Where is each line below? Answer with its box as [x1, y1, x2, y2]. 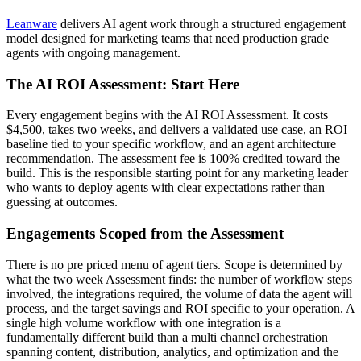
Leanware [6, 16, 57, 31]
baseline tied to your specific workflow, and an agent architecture [6, 137, 336, 151]
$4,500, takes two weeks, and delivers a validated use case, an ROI [6, 122, 347, 137]
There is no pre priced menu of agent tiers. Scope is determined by [6, 257, 342, 272]
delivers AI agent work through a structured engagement [57, 16, 346, 31]
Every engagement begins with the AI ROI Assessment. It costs [6, 108, 328, 122]
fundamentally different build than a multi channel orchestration [6, 330, 328, 344]
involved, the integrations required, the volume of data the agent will [6, 286, 352, 301]
